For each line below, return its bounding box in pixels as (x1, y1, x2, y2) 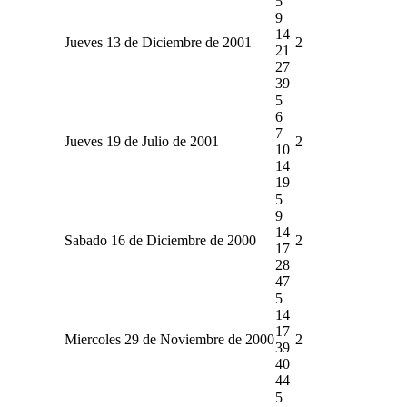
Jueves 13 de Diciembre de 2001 (64, 34, 252, 50)
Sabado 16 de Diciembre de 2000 (64, 232, 256, 248)
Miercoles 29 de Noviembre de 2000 (64, 331, 274, 347)
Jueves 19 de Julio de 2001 (64, 133, 219, 149)
